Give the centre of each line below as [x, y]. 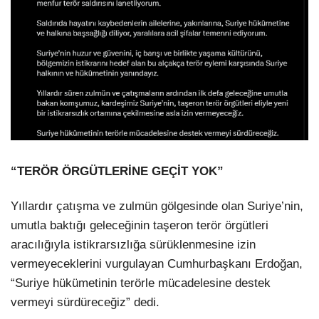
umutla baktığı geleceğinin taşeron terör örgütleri [140, 226]
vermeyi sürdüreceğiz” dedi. [85, 303]
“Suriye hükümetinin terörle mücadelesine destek [141, 283]
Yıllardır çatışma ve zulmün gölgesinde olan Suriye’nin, [157, 206]
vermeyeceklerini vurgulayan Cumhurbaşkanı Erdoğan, [157, 264]
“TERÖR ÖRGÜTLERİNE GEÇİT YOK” [117, 172]
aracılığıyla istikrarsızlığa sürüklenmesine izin [133, 245]
